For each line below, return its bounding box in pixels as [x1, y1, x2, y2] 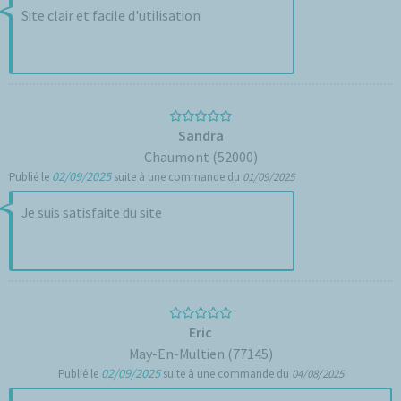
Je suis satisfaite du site [21, 203, 162, 221]
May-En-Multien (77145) [128, 345, 273, 363]
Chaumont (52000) [143, 148, 258, 166]
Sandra [177, 126, 224, 144]
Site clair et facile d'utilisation [21, 6, 200, 24]
